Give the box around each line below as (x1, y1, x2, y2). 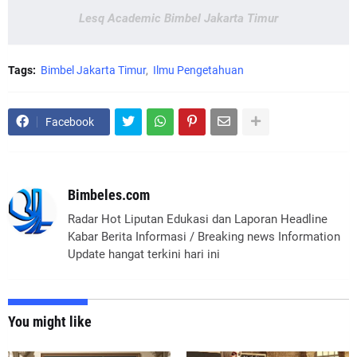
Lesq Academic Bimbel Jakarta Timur (79, 10, 278, 25)
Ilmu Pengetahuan (153, 63, 244, 76)
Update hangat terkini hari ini (68, 246, 220, 261)
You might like (8, 312, 92, 330)
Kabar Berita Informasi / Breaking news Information (68, 229, 340, 244)
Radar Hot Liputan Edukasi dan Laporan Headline (68, 211, 328, 226)
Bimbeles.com (68, 186, 150, 203)
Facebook (45, 115, 94, 128)
